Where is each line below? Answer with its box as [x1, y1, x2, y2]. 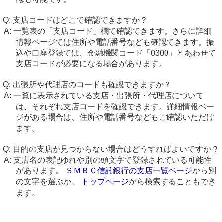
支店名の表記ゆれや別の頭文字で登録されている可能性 [13, 156, 212, 164]
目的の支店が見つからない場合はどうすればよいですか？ [13, 145, 219, 153]
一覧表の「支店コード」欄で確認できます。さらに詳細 [13, 27, 212, 35]
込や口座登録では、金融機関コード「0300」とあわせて [15, 49, 216, 57]
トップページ [81, 177, 129, 186]
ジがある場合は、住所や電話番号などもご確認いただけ [15, 113, 214, 121]
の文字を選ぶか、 [15, 177, 81, 186]
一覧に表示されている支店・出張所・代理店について [13, 91, 204, 100]
